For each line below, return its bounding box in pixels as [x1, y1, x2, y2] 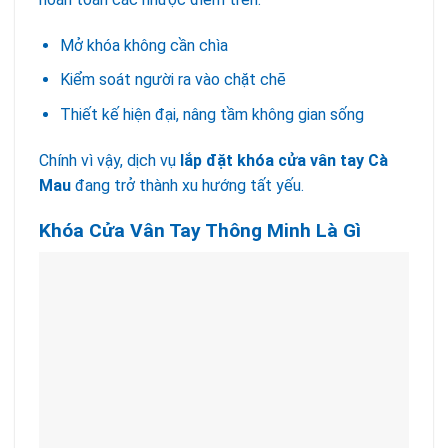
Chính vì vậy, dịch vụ [39, 150, 180, 170]
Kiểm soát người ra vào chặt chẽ [59, 70, 286, 90]
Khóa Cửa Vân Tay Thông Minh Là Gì [39, 218, 361, 242]
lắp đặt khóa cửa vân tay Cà [180, 150, 388, 170]
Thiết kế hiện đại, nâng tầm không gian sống [59, 104, 364, 124]
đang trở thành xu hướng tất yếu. [71, 175, 304, 195]
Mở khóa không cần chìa [59, 35, 228, 55]
